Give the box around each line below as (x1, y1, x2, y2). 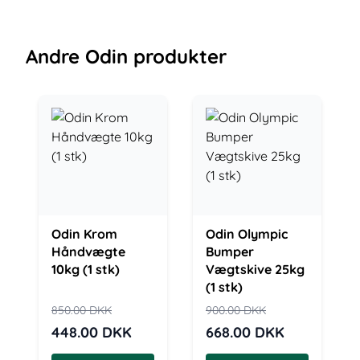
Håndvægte (51, 243, 125, 260)
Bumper (206, 243, 254, 260)
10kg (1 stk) (51, 261, 120, 277)
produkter (128, 44, 227, 68)
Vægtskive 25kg (206, 261, 305, 277)
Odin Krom (51, 226, 117, 242)
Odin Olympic (206, 226, 288, 242)
